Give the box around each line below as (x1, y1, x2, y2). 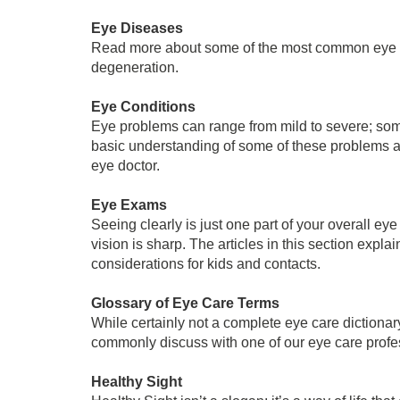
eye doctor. (91, 158, 160, 173)
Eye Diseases (91, 21, 183, 36)
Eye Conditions (91, 99, 196, 114)
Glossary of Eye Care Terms (91, 296, 279, 311)
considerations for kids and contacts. (91, 256, 321, 271)
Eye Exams (91, 197, 167, 212)
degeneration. (91, 60, 179, 75)
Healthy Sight (91, 374, 182, 389)
